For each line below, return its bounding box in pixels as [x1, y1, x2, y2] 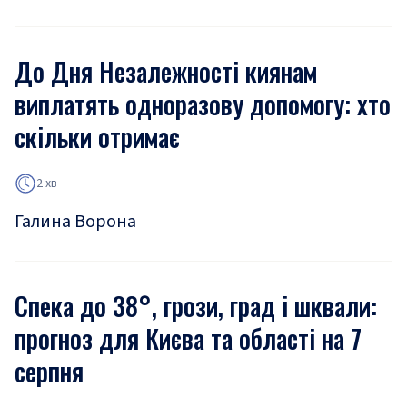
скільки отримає [15, 118, 180, 155]
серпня [15, 352, 84, 390]
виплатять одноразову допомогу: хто [15, 85, 391, 123]
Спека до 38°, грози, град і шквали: [15, 287, 377, 324]
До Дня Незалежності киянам [15, 53, 317, 90]
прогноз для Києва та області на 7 [15, 320, 362, 357]
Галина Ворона [15, 209, 136, 234]
